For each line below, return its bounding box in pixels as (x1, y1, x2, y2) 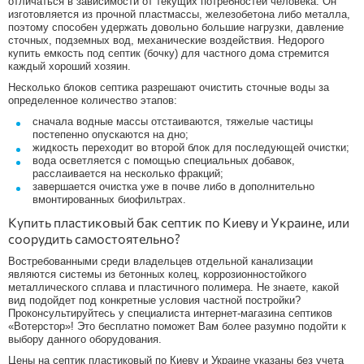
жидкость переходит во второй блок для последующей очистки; (32, 141, 349, 154)
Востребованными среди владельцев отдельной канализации (8, 254, 313, 267)
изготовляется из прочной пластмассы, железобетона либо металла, (8, 7, 350, 20)
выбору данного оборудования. (8, 332, 162, 345)
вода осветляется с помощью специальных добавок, (32, 154, 295, 167)
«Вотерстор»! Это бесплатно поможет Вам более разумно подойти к (8, 319, 346, 332)
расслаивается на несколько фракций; (32, 167, 223, 180)
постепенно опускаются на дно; (32, 128, 188, 141)
